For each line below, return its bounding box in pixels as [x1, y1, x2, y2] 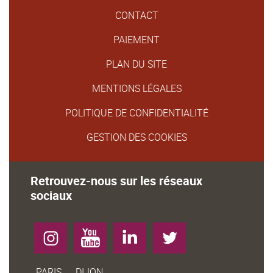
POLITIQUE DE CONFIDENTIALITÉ [65, 106, 208, 119]
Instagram [43, 227, 87, 240]
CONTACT [115, 9, 158, 22]
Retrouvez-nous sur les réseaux [30, 172, 202, 189]
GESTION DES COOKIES [86, 130, 187, 144]
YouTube [83, 227, 121, 240]
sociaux [30, 187, 72, 204]
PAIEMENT [113, 33, 160, 46]
